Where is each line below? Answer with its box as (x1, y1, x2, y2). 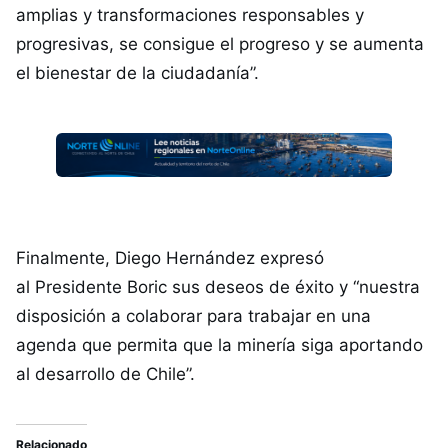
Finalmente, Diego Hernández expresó (16, 248, 324, 268)
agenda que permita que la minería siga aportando (16, 335, 423, 355)
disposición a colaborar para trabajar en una (16, 306, 371, 326)
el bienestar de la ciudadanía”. (16, 63, 259, 83)
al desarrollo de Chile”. (16, 364, 195, 384)
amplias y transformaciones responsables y (16, 5, 364, 25)
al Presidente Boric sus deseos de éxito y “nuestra (16, 277, 420, 297)
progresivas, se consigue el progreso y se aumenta (16, 34, 424, 54)
